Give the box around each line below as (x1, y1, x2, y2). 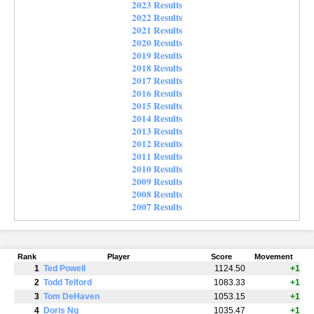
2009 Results (132, 174, 182, 189)
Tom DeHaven (43, 292, 100, 302)
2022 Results (132, 10, 182, 25)
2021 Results (132, 22, 182, 37)
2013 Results (132, 123, 182, 138)
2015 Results (132, 98, 182, 113)
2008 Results (132, 186, 182, 201)
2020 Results (132, 35, 182, 50)
